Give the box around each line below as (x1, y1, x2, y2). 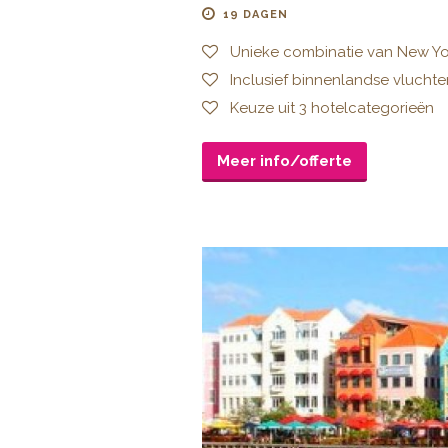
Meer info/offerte (217, 151, 352, 170)
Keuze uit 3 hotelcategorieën (226, 98, 434, 117)
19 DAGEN (223, 7, 288, 21)
